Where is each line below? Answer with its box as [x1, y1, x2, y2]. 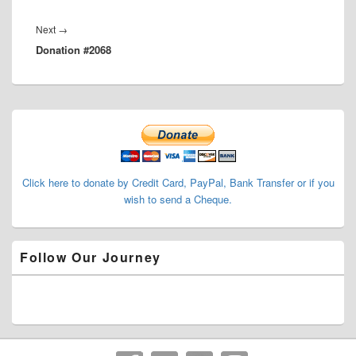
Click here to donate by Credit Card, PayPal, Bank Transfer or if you [21, 174, 335, 190]
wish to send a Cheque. [124, 191, 232, 207]
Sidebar [11, 122, 46, 137]
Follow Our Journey [20, 247, 161, 266]
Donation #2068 [36, 41, 111, 57]
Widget [11, 136, 43, 152]
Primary [11, 107, 47, 123]
